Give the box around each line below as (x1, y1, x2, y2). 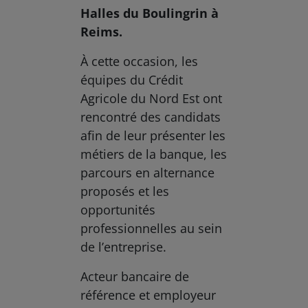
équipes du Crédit (80, 71, 184, 88)
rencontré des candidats (80, 108, 221, 125)
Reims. (80, 23, 123, 40)
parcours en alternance (80, 164, 215, 181)
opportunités (80, 201, 156, 218)
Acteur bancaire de (80, 267, 190, 285)
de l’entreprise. (80, 238, 167, 255)
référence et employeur (80, 286, 217, 303)
